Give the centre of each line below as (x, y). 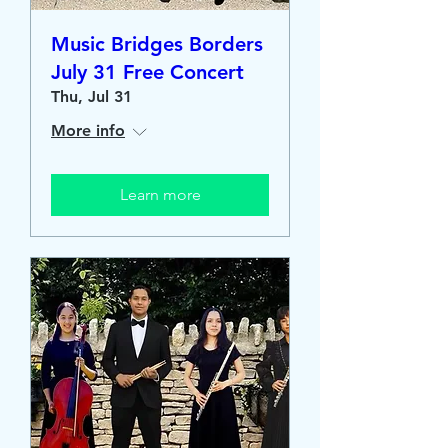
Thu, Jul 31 (91, 96)
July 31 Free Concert (147, 72)
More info (88, 130)
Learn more (160, 194)
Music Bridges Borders (157, 44)
